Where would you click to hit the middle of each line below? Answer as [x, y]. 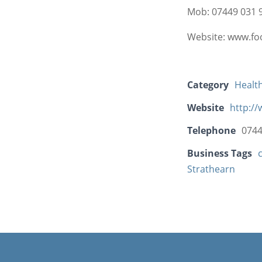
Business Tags [220, 153]
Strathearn [211, 169]
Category [208, 85]
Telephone [212, 130]
